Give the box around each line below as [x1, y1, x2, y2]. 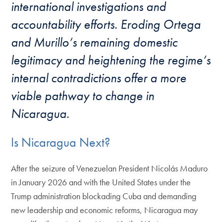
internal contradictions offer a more [11, 69, 187, 86]
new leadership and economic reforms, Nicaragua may [11, 204, 198, 216]
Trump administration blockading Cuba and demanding [11, 190, 197, 202]
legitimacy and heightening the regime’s [11, 52, 211, 68]
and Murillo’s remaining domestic [11, 34, 178, 51]
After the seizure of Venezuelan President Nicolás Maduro [11, 163, 208, 174]
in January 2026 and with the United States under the [11, 176, 191, 188]
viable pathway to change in [11, 87, 155, 104]
